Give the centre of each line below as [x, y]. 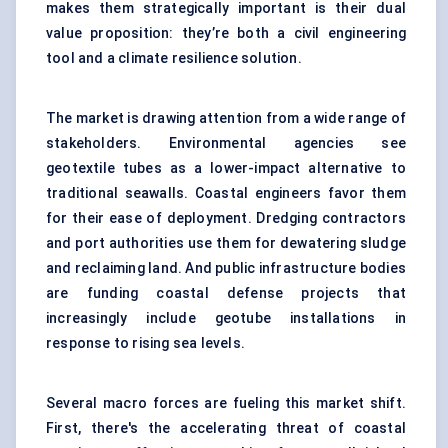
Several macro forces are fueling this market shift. [226, 403]
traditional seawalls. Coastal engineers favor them [226, 193]
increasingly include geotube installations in [226, 318]
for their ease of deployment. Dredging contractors [226, 218]
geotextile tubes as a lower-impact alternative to [226, 168]
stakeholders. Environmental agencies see [226, 143]
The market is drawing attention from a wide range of [226, 118]
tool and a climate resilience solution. [174, 58]
